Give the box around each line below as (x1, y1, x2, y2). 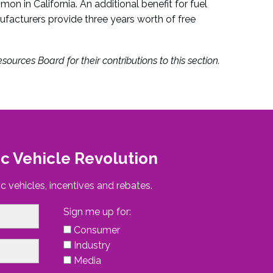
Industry (73, 239, 110, 251)
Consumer (73, 224, 120, 236)
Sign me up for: (63, 205, 131, 218)
